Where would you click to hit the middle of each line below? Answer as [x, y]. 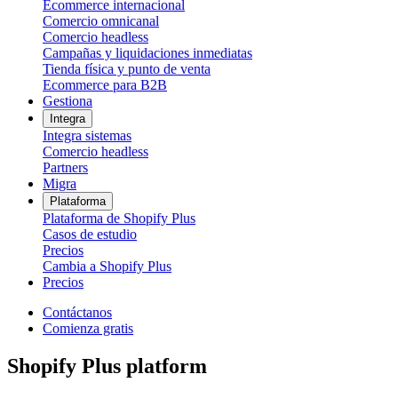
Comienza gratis [88, 328]
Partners [65, 167]
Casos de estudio [90, 234]
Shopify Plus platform [107, 366]
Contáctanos [77, 312]
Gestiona [68, 100]
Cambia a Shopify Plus [107, 266]
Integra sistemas [87, 135]
